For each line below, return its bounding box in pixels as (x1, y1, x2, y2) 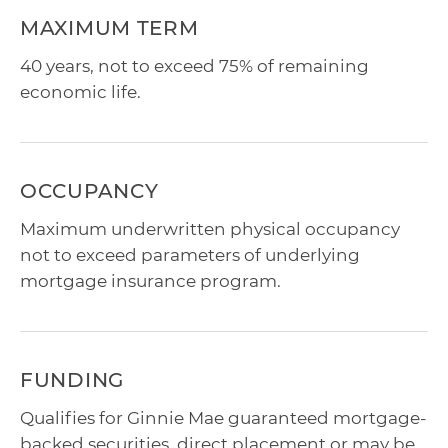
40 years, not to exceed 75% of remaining (20, 56, 369, 77)
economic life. (20, 82, 141, 103)
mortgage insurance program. (20, 271, 281, 292)
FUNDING (20, 368, 124, 393)
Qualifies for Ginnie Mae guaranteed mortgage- (20, 408, 427, 429)
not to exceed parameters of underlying (20, 245, 360, 266)
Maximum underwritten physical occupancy (20, 219, 400, 240)
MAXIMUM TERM (20, 16, 199, 41)
